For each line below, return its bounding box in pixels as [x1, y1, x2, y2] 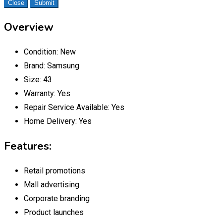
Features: [4, 138, 52, 154]
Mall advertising [24, 179, 79, 189]
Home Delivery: [24, 116, 79, 126]
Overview [4, 19, 54, 35]
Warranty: [24, 88, 57, 98]
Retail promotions [24, 166, 85, 175]
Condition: [24, 47, 60, 56]
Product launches [24, 207, 84, 217]
